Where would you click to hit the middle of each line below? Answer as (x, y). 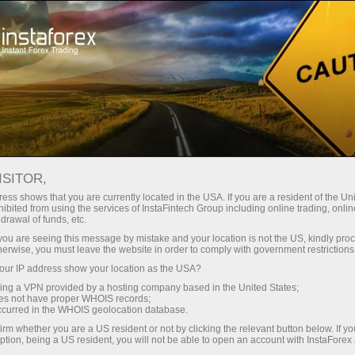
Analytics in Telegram (262, 148)
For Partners (240, 78)
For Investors (134, 78)
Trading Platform (247, 21)
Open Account (99, 21)
